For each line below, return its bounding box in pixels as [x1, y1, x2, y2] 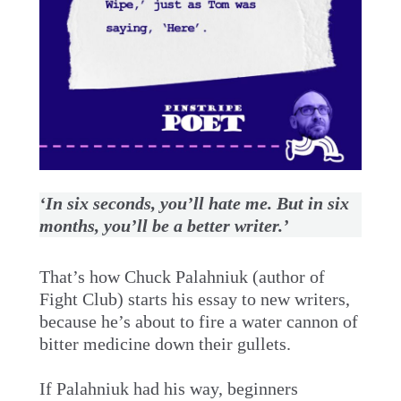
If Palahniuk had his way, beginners [38, 378, 298, 398]
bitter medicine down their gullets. [38, 333, 291, 354]
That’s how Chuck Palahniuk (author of [38, 266, 325, 286]
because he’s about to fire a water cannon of [38, 311, 358, 331]
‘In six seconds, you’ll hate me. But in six [38, 192, 349, 213]
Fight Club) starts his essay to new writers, [38, 288, 350, 309]
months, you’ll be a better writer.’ [38, 215, 289, 235]
